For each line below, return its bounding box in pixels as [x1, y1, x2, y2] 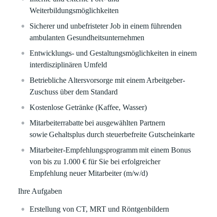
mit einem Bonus [138, 146, 191, 154]
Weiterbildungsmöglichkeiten [30, 6, 121, 15]
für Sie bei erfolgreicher [86, 157, 161, 166]
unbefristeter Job [70, 22, 123, 30]
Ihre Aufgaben [18, 187, 62, 195]
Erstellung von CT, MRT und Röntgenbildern [30, 205, 170, 213]
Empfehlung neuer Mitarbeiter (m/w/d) [30, 169, 148, 177]
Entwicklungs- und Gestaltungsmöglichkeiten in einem [30, 49, 197, 57]
